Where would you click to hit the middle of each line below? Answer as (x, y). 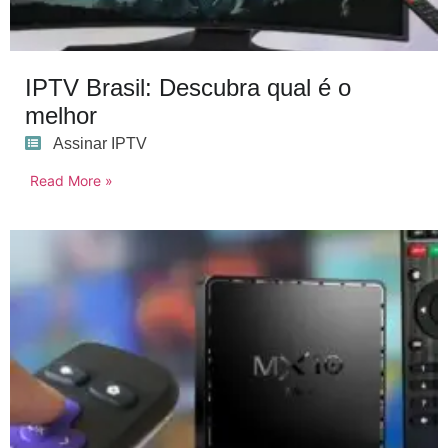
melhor (61, 115)
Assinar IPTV (100, 143)
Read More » (71, 180)
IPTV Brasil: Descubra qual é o (188, 87)
